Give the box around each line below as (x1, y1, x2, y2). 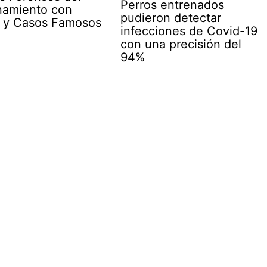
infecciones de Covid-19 (120, 23, 258, 38)
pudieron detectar (120, 10, 222, 25)
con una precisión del (120, 36, 242, 51)
